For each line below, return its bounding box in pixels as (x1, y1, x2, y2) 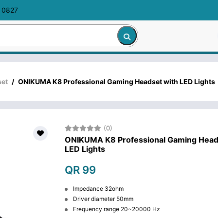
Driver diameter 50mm (72, 195, 134, 202)
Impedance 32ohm (72, 184, 124, 192)
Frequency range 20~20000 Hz (72, 205, 161, 213)
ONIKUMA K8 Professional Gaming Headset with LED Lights (18, 77, 215, 86)
